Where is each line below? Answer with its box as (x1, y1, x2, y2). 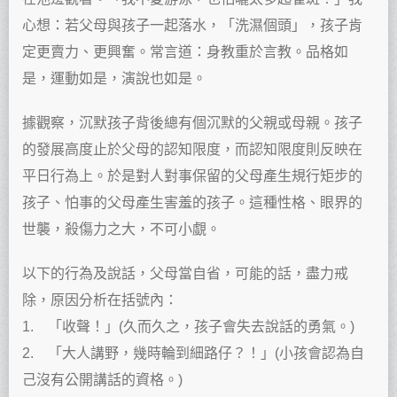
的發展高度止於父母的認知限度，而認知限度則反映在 (22, 142, 362, 158)
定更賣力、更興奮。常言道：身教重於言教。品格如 (22, 44, 348, 60)
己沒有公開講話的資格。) (22, 372, 183, 388)
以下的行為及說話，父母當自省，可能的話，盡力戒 (22, 266, 348, 282)
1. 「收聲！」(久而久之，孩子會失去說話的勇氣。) (22, 319, 354, 335)
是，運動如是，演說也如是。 (22, 71, 206, 87)
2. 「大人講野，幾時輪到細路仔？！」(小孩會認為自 (22, 346, 364, 362)
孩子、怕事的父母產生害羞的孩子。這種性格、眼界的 (22, 195, 362, 211)
